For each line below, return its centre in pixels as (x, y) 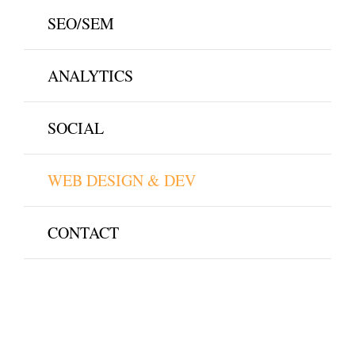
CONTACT (83, 232)
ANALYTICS (90, 75)
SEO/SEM (80, 23)
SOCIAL (75, 128)
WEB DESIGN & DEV (121, 180)
